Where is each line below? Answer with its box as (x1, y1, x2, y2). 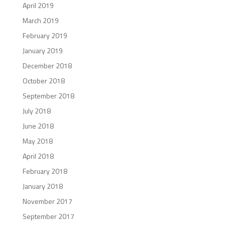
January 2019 (22, 45, 63, 56)
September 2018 (22, 90, 74, 101)
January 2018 (22, 180, 63, 191)
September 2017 (22, 210, 74, 221)
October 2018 (22, 75, 65, 86)
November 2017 (22, 195, 72, 206)
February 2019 (22, 30, 67, 41)
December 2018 (22, 60, 72, 71)
